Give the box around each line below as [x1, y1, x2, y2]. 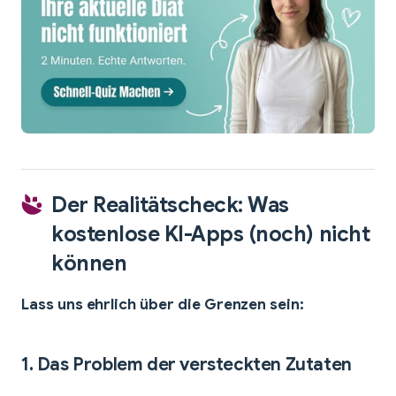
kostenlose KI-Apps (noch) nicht [51, 221, 370, 248]
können [51, 250, 127, 278]
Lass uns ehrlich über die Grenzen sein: [21, 295, 305, 315]
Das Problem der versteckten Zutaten [36, 354, 352, 377]
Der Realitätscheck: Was [51, 192, 289, 219]
